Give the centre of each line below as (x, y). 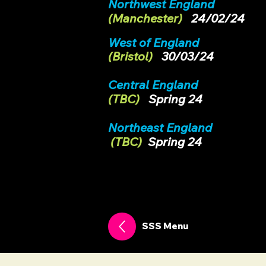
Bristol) (132, 56)
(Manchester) (145, 18)
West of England (153, 42)
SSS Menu (165, 226)
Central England (154, 85)
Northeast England (160, 127)
